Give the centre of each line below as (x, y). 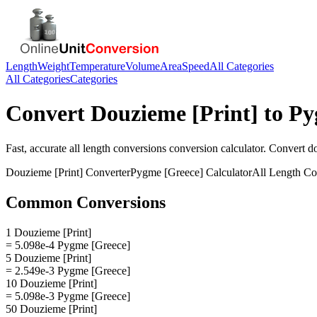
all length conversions (118, 148)
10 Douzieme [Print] (51, 283)
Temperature (97, 66)
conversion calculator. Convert (237, 148)
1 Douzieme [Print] (48, 232)
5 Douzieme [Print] (48, 258)
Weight (53, 66)
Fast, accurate (38, 148)
